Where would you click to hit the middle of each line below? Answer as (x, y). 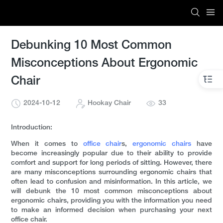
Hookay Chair (110, 104)
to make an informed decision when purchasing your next (111, 211)
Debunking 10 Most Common (92, 46)
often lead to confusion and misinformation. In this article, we (111, 182)
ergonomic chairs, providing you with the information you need (111, 201)
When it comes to (47, 144)
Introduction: (32, 128)
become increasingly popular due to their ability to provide (111, 154)
